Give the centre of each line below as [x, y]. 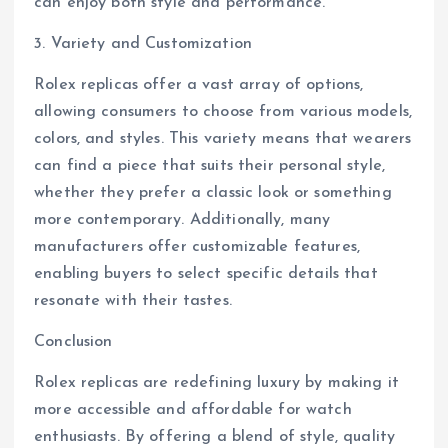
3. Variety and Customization [143, 43]
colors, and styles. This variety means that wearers [223, 138]
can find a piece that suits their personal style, [209, 165]
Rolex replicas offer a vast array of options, [199, 84]
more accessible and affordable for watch [193, 409]
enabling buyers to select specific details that [206, 273]
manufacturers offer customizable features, [197, 246]
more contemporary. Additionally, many [182, 219]
